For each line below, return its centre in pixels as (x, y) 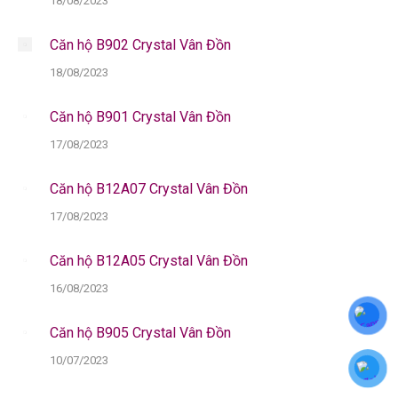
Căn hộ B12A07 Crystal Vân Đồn (149, 188)
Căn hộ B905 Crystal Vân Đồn (140, 332)
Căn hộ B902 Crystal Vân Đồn (140, 44)
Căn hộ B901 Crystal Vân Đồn (140, 116)
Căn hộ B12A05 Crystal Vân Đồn (149, 260)
